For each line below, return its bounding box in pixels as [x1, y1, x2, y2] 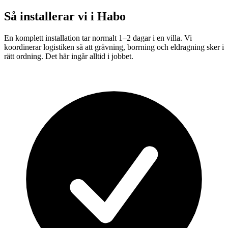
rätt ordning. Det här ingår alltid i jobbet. [4, 51, 133, 61]
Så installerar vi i [4, 9, 97, 23]
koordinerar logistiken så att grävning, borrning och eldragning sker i [4, 42, 224, 51]
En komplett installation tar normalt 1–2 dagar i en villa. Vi [4, 33, 192, 42]
